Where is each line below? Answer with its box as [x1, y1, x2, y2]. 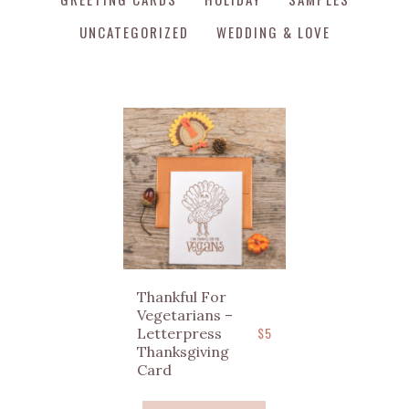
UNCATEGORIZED [79, 22, 189, 42]
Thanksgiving [137, 342, 230, 362]
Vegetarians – [137, 306, 234, 325]
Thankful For [137, 288, 227, 307]
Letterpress [137, 324, 223, 343]
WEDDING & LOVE [215, 22, 330, 42]
